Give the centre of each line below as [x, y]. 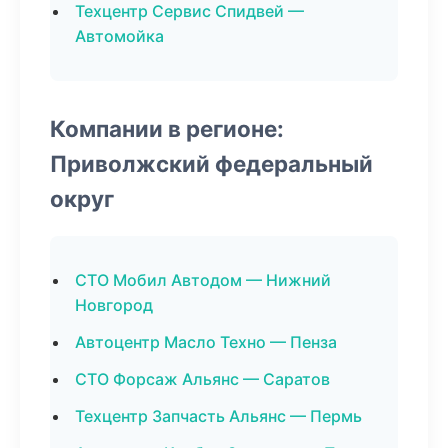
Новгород [114, 305]
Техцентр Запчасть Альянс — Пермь [218, 416]
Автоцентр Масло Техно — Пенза [206, 342]
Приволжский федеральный [211, 163]
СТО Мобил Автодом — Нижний [203, 280]
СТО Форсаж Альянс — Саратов [202, 379]
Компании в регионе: [167, 128]
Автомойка [119, 36]
